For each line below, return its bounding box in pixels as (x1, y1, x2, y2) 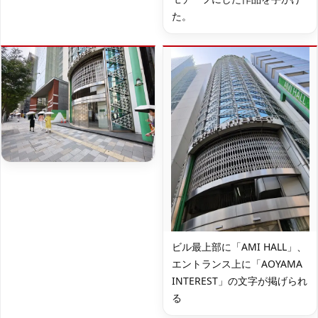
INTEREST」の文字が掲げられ (172, 274, 307, 287)
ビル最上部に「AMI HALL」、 (172, 240, 307, 253)
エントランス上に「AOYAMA (172, 257, 302, 270)
